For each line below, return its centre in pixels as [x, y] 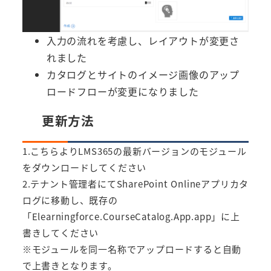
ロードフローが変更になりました [122, 92]
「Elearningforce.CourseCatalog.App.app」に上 [131, 217]
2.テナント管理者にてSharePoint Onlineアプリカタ [135, 184]
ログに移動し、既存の [70, 200]
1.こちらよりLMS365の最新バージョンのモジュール [134, 151]
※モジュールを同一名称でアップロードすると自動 [132, 249]
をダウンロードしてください [84, 168]
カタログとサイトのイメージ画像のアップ [143, 75]
